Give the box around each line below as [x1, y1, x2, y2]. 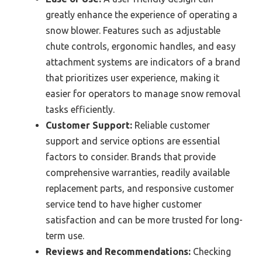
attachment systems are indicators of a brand [46, 57, 240, 68]
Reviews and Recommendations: [46, 246, 191, 257]
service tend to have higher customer [46, 199, 202, 210]
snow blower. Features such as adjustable [46, 25, 220, 36]
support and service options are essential [46, 136, 220, 147]
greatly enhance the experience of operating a [46, 9, 237, 20]
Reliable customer [132, 120, 210, 131]
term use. [46, 230, 84, 242]
